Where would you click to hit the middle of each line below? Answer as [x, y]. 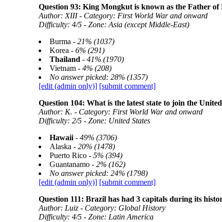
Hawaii [61, 138]
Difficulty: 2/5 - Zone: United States [94, 121]
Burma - [63, 41]
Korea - [62, 50]
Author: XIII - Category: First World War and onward [123, 16]
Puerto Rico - [71, 155]
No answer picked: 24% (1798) [98, 173]
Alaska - [63, 146]
